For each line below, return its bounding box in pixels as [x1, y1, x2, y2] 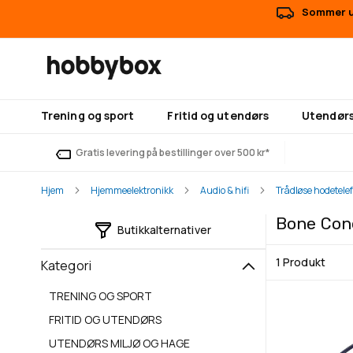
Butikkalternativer [117, 222, 211, 238]
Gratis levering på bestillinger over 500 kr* [76, 146, 269, 159]
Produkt [281, 255, 325, 269]
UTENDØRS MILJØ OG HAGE [49, 336, 190, 351]
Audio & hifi [200, 184, 249, 197]
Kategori [41, 257, 91, 274]
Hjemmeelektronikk [91, 184, 173, 197]
